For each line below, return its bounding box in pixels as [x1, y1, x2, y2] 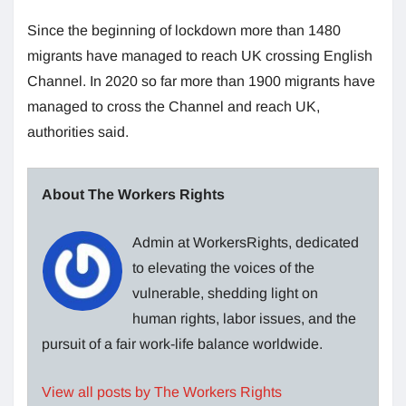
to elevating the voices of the [132, 260, 314, 276]
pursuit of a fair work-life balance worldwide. [42, 336, 323, 353]
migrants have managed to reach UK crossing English [27, 48, 372, 64]
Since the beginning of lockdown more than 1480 [27, 23, 341, 39]
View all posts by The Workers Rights [42, 384, 282, 401]
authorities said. [27, 124, 129, 140]
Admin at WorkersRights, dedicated [132, 235, 359, 251]
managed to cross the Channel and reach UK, [27, 99, 320, 115]
